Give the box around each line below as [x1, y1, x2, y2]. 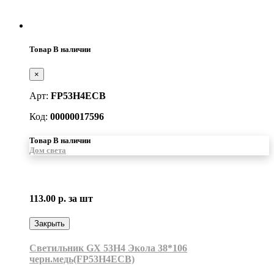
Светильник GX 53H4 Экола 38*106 [29, 243, 187, 254]
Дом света [29, 146, 66, 155]
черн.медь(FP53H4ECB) [29, 254, 135, 265]
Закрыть [34, 218, 65, 228]
